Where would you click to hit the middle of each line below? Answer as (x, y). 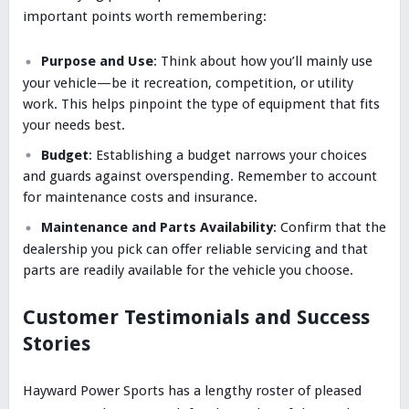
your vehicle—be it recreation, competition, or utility (188, 83)
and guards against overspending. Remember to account (199, 177)
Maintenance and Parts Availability (157, 228)
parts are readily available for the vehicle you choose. (188, 270)
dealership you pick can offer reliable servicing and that (195, 249)
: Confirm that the (329, 228)
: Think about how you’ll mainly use (262, 62)
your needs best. (73, 125)
